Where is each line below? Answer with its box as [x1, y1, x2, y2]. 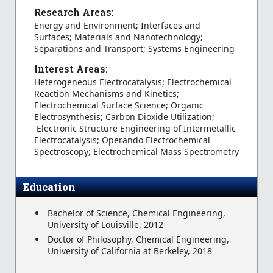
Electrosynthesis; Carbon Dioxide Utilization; [34, 110, 214, 122]
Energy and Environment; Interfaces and [34, 19, 200, 31]
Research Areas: [34, 5, 114, 18]
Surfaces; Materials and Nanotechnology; [34, 30, 203, 43]
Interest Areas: [34, 62, 108, 75]
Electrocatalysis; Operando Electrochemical [34, 133, 210, 146]
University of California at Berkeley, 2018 [48, 245, 212, 257]
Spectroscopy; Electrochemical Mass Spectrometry [34, 145, 239, 157]
